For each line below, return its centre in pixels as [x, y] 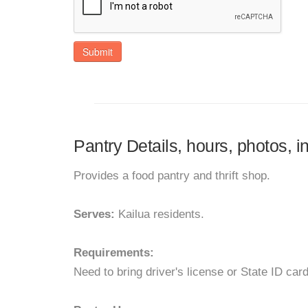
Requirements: [114, 253]
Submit [98, 52]
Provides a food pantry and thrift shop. [172, 176]
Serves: [96, 214]
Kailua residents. [161, 214]
